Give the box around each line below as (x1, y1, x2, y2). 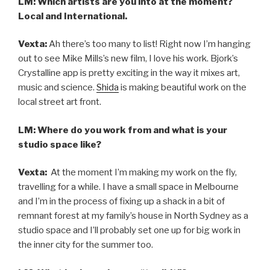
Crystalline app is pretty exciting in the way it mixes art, (18, 67, 240, 79)
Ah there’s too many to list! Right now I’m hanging (47, 39, 251, 50)
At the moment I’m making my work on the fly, (49, 167, 237, 178)
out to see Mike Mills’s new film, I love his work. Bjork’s (18, 53, 238, 64)
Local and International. (18, 10, 127, 22)
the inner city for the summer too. (18, 239, 153, 251)
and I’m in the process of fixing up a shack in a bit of (18, 196, 225, 207)
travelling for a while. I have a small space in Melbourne (18, 181, 239, 193)
